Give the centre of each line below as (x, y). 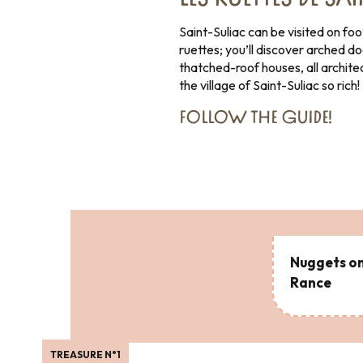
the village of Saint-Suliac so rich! (269, 85)
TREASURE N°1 (85, 354)
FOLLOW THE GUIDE (254, 119)
